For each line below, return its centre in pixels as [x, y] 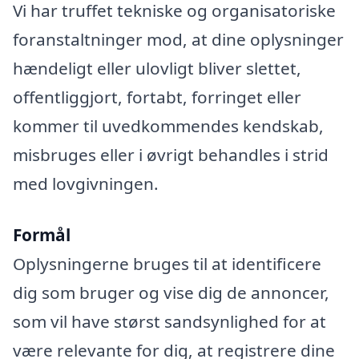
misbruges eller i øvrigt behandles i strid [171, 155]
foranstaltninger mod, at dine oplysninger [178, 40]
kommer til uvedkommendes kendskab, [168, 126]
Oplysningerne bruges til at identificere [167, 264]
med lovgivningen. [86, 184]
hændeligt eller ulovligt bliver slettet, [157, 69]
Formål [42, 235]
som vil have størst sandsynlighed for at [169, 322]
